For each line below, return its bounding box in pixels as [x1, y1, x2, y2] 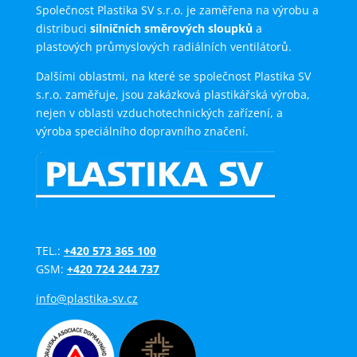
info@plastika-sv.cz [35, 291, 138, 307]
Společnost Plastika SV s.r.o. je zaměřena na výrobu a [35, 2, 319, 18]
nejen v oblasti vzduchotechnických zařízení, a [35, 105, 283, 120]
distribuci [35, 21, 90, 36]
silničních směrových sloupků [89, 21, 253, 36]
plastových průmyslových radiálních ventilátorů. [35, 39, 292, 54]
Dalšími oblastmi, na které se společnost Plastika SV [35, 69, 311, 84]
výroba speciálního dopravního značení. [35, 124, 249, 139]
